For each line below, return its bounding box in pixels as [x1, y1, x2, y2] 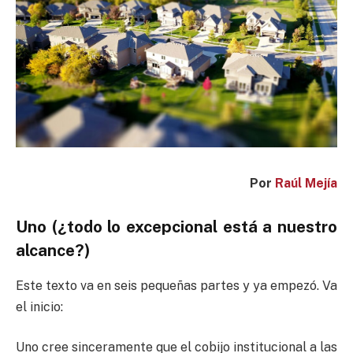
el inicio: [16, 299, 63, 314]
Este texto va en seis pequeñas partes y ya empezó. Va [16, 277, 337, 293]
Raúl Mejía [275, 175, 337, 191]
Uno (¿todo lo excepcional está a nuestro [16, 217, 337, 237]
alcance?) [16, 240, 91, 261]
